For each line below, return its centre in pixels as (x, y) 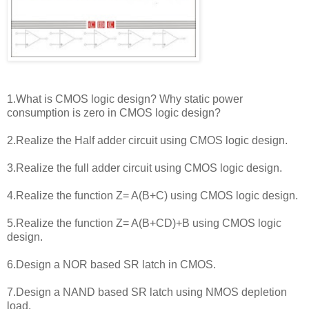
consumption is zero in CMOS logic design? (114, 112)
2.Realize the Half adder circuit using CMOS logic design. (147, 140)
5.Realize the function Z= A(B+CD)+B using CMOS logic (144, 223)
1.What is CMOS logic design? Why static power (125, 99)
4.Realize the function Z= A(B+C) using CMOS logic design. (152, 195)
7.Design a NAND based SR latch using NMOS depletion (147, 292)
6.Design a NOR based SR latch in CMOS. (111, 264)
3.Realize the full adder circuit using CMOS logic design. (144, 168)
